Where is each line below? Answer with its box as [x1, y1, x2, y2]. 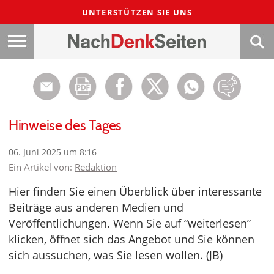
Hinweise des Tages [9, 117, 122, 134]
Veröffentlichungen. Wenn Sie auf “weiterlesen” [9, 216, 251, 231]
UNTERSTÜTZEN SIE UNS [81, 7, 193, 18]
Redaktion [75, 161, 117, 173]
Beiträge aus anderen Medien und [9, 200, 183, 215]
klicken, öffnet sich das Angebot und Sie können [9, 232, 254, 246]
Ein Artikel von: [9, 161, 75, 173]
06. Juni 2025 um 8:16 [9, 146, 97, 158]
